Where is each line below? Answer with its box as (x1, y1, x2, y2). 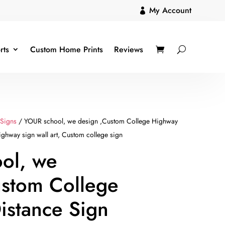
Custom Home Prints (30, 43, 103, 55)
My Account (149, 5, 191, 16)
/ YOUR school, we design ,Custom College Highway (17, 116, 178, 126)
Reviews (114, 43, 143, 55)
